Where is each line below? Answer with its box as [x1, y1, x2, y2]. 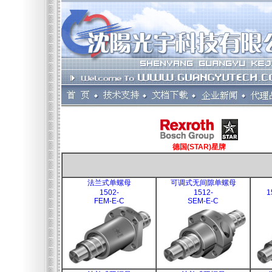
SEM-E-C [188, 197, 219, 205]
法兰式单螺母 [87, 178, 131, 187]
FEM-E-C [93, 197, 124, 205]
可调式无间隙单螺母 [170, 178, 236, 187]
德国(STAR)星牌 [172, 143, 226, 151]
